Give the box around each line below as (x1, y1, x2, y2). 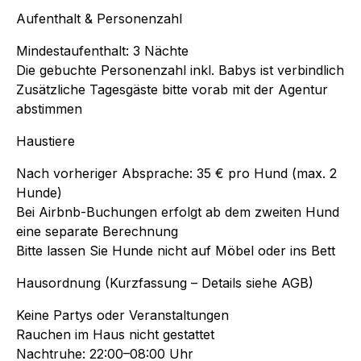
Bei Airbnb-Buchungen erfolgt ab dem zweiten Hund (16, 203, 339, 220)
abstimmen (16, 100, 82, 117)
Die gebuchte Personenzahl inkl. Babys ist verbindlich (16, 61, 344, 78)
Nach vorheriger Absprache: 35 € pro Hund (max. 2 (16, 164, 337, 181)
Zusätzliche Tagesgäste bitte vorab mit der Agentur (16, 81, 328, 98)
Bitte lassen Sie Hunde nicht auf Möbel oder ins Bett (16, 242, 335, 259)
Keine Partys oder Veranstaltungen (16, 306, 229, 323)
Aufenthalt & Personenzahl (16, 10, 182, 27)
